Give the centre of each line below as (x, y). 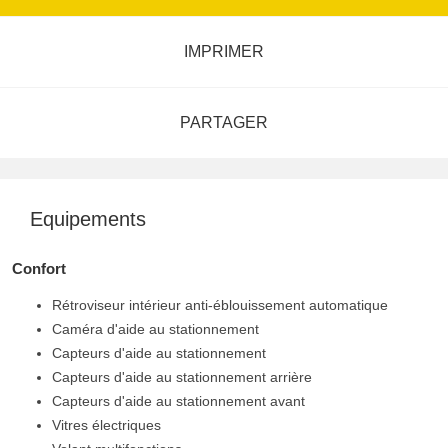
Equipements (88, 219)
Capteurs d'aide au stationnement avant (178, 401)
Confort (39, 269)
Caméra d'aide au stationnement (155, 329)
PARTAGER (224, 123)
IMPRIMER (224, 52)
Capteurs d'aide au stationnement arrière (182, 377)
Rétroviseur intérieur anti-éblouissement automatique (220, 305)
